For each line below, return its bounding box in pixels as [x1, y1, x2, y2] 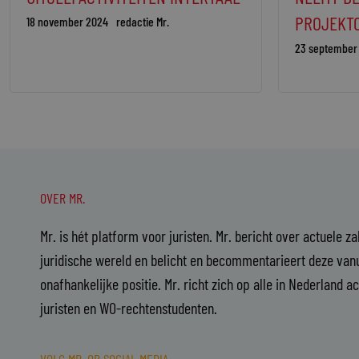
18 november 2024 [26, 13, 108, 29]
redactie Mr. [116, 13, 169, 29]
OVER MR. [40, 188, 85, 207]
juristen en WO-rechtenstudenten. [40, 297, 217, 317]
